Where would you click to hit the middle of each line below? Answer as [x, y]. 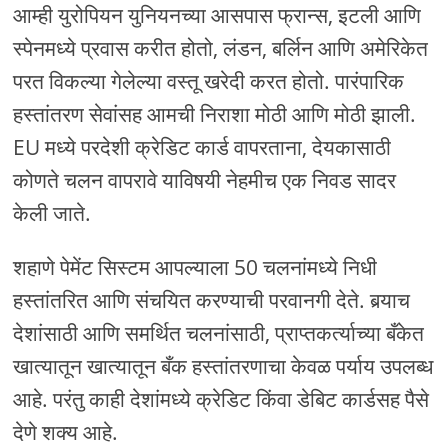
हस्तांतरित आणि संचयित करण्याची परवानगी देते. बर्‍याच [212, 300]
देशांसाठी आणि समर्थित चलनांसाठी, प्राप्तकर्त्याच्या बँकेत [219, 333]
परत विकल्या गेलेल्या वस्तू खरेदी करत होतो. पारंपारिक [209, 81]
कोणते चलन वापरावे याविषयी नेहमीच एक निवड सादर [205, 180]
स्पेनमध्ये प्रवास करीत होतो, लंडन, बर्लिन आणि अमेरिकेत [221, 48]
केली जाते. [52, 213]
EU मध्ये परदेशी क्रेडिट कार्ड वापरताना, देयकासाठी [202, 147]
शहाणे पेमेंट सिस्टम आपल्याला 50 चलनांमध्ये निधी [195, 267]
